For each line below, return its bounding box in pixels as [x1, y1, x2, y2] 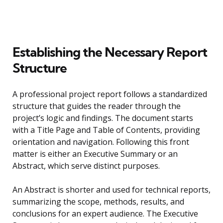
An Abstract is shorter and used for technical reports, [12, 184, 211, 196]
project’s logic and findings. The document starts [12, 112, 193, 124]
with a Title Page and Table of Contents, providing [12, 124, 200, 136]
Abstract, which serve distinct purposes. [12, 160, 160, 172]
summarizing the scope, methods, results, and [12, 196, 184, 208]
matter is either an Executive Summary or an [12, 148, 178, 160]
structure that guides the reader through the [12, 101, 181, 112]
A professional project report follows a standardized [12, 89, 207, 100]
